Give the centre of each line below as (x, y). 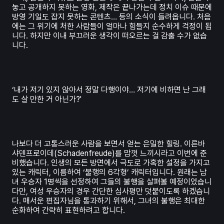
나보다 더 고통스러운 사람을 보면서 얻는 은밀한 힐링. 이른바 (108, 143)
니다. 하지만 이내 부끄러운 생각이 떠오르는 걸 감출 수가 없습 (109, 35)
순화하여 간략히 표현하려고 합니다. (68, 210)
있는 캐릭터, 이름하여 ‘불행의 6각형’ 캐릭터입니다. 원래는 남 (109, 172)
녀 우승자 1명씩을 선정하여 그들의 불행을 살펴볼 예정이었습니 (112, 181)
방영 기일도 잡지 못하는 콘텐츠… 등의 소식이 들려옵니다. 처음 (111, 16)
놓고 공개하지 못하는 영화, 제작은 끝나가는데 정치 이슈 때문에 (112, 7)
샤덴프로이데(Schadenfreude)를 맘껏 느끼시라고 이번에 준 (109, 153)
